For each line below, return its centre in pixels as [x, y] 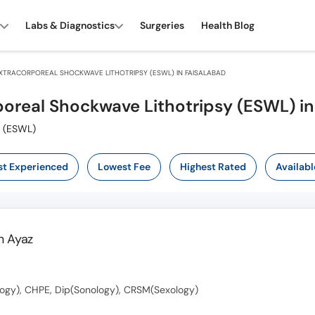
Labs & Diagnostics [70, 25]
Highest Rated [213, 167]
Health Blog [228, 25]
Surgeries [162, 25]
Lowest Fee [124, 167]
